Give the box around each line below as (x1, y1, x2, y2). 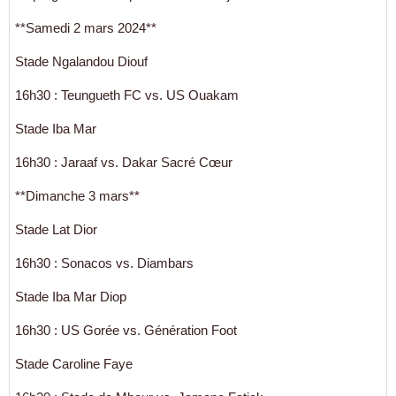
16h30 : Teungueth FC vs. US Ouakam (15, 87, 239, 103)
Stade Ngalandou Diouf (15, 53, 148, 69)
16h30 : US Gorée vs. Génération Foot (15, 322, 237, 338)
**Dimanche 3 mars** (15, 187, 140, 203)
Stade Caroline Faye (15, 355, 133, 371)
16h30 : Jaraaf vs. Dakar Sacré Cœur (15, 154, 232, 170)
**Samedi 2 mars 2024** (15, 19, 156, 35)
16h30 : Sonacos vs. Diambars (15, 255, 194, 270)
